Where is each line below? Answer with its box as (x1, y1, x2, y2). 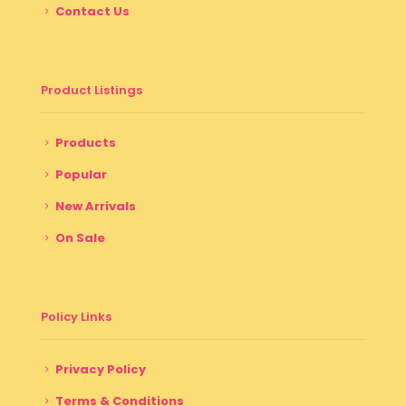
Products (55, 133, 116, 151)
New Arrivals (55, 197, 136, 215)
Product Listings (41, 81, 142, 99)
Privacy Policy (55, 360, 146, 378)
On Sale (55, 228, 105, 246)
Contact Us (55, 2, 130, 20)
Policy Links (41, 307, 111, 325)
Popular (55, 165, 107, 183)
